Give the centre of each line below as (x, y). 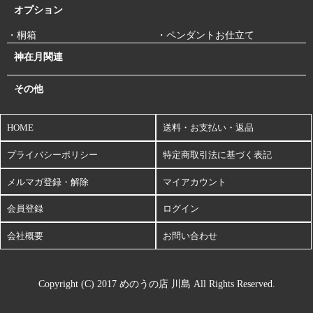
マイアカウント (195, 182)
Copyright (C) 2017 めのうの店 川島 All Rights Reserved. (156, 284)
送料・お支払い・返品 (209, 127)
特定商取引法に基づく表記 (218, 154)
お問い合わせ (190, 236)
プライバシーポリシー (52, 154)
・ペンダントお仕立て (205, 35)
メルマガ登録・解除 (48, 182)
